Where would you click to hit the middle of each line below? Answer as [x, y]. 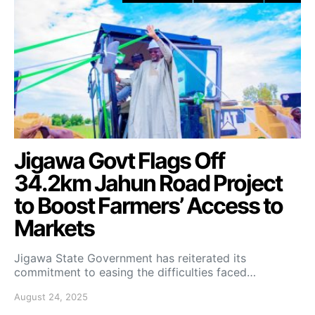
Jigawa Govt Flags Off [119, 161]
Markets [54, 228]
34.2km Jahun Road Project [148, 183]
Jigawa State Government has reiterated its [130, 258]
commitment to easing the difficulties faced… [135, 272]
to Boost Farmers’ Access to [148, 206]
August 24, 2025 [51, 297]
